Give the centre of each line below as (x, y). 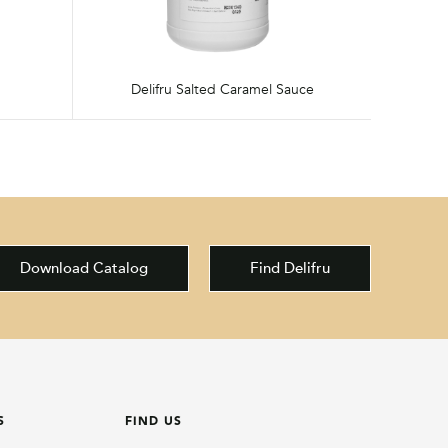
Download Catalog (83, 267)
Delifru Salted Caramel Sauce (222, 89)
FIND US (153, 422)
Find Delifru (289, 267)
